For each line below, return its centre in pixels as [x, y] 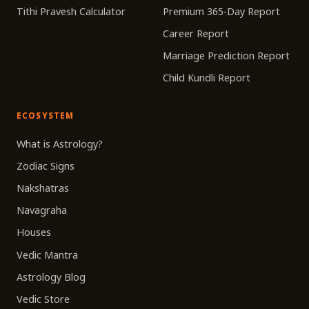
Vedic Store [43, 299]
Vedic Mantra [47, 255]
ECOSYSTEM [46, 115]
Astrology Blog [51, 277]
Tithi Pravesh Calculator [71, 11]
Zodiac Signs [46, 166]
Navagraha [42, 210]
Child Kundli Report [207, 78]
